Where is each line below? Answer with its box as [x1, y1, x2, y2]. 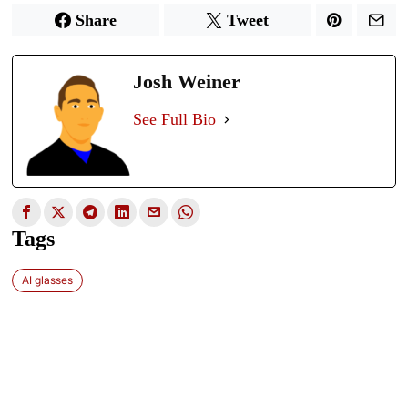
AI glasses [22, 272, 74, 287]
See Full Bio [133, 109, 217, 128]
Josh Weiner [133, 69, 241, 93]
